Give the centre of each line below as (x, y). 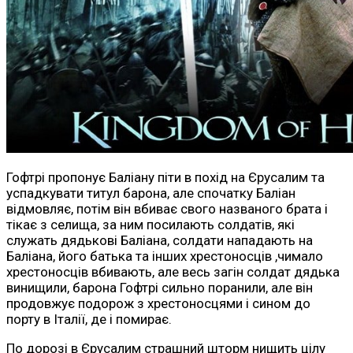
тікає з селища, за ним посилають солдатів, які (150, 225)
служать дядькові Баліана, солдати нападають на (160, 241)
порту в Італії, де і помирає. (89, 320)
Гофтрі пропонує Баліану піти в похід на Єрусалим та (165, 178)
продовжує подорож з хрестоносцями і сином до (158, 304)
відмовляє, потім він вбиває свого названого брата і (167, 209)
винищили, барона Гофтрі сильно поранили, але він (160, 288)
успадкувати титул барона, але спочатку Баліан (151, 193)
